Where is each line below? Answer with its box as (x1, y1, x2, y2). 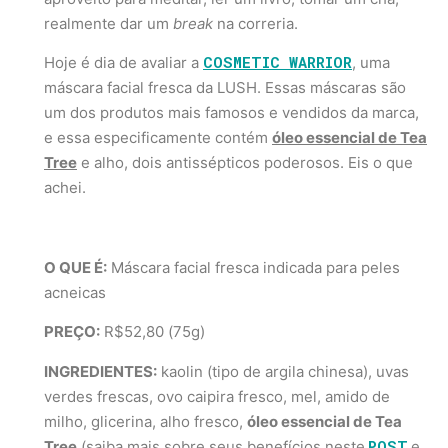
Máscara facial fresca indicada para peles (107, 257, 400, 277)
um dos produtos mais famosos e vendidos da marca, (44, 103, 419, 123)
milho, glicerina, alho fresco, (44, 411, 247, 431)
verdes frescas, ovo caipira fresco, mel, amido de (44, 386, 390, 406)
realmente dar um (44, 14, 173, 33)
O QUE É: (44, 257, 107, 277)
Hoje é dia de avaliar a (44, 53, 203, 73)
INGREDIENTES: (44, 361, 157, 381)
